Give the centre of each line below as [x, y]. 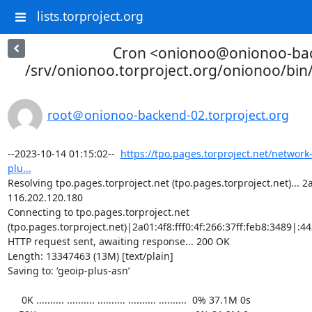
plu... [19, 168]
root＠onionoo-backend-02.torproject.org [168, 115]
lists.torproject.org [90, 16]
